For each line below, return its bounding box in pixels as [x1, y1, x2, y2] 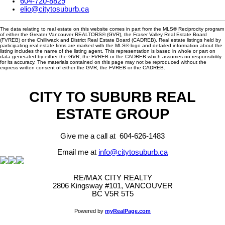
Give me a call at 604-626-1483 [60, 132, 165, 141]
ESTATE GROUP [56, 105, 169, 122]
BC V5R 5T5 [91, 190, 134, 198]
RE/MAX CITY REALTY [73, 174, 152, 182]
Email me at [57, 148, 98, 157]
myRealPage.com [105, 208, 151, 214]
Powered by [74, 208, 105, 214]
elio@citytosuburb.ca [20, 5, 89, 14]
